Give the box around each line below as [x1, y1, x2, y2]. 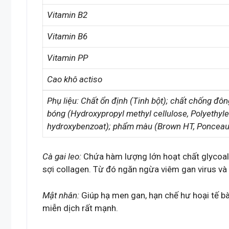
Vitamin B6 [47, 31, 87, 41]
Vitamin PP [47, 52, 88, 63]
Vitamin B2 [47, 9, 87, 20]
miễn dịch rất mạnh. [42, 202, 118, 213]
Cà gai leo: [42, 151, 81, 162]
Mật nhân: [42, 190, 79, 200]
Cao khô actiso [47, 74, 102, 84]
